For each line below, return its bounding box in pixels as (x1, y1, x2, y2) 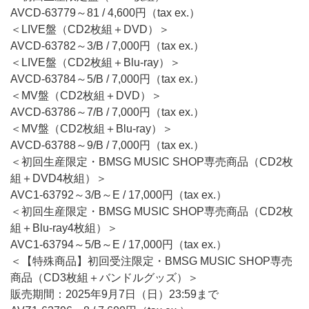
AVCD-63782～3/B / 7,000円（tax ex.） (10, 40, 204, 52)
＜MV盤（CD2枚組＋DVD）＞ (10, 90, 162, 101)
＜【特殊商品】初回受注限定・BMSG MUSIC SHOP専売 (10, 255, 292, 267)
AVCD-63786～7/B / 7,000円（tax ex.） (10, 106, 204, 118)
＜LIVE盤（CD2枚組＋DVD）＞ (10, 23, 170, 35)
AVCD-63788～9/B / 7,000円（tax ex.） (10, 139, 204, 151)
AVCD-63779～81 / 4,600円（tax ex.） (10, 7, 200, 19)
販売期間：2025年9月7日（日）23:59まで (10, 288, 219, 300)
